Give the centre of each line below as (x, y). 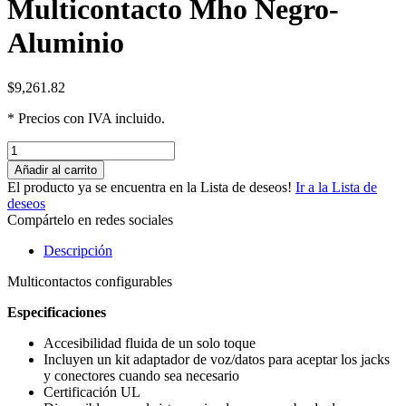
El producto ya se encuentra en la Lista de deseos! (150, 187)
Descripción (78, 250)
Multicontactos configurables (90, 281)
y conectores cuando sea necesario (141, 375)
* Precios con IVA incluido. (86, 118)
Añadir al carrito (56, 169)
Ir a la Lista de (336, 187)
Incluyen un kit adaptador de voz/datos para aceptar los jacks (217, 359)
